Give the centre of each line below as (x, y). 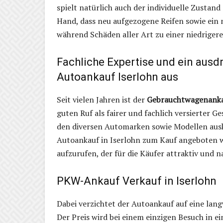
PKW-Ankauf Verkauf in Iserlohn (137, 181)
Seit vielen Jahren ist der (102, 100)
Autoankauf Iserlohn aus (117, 77)
